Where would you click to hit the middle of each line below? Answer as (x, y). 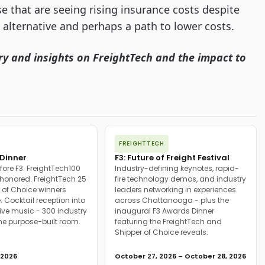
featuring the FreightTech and (168, 222)
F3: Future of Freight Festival (172, 158)
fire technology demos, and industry (180, 179)
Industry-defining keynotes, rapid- (177, 168)
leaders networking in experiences (175, 190)
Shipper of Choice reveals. (161, 232)
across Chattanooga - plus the (172, 200)
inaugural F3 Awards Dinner (164, 211)
